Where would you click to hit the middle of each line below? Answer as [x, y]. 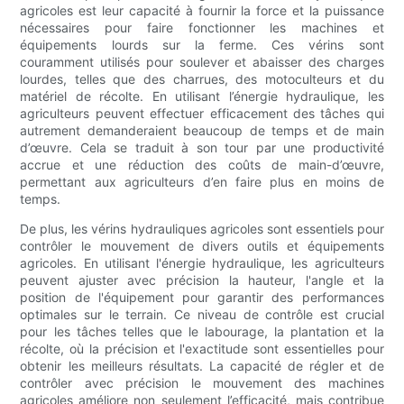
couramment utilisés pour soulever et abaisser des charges [202, 62]
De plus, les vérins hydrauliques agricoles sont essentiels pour [202, 229]
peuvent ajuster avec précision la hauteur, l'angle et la [202, 280]
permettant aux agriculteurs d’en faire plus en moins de [202, 182]
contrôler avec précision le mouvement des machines [202, 383]
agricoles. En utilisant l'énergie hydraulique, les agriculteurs [202, 263]
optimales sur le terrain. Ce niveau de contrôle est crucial [202, 315]
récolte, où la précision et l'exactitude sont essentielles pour [202, 349]
